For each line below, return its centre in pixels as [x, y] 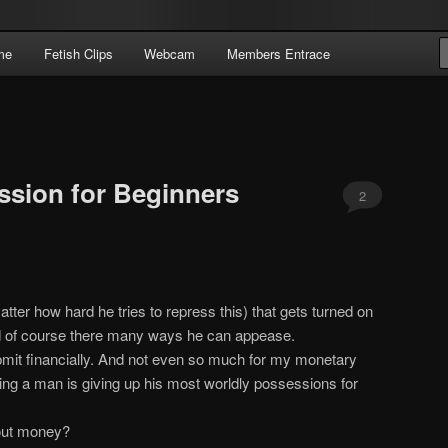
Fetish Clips [78, 53]
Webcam [170, 53]
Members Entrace [278, 53]
